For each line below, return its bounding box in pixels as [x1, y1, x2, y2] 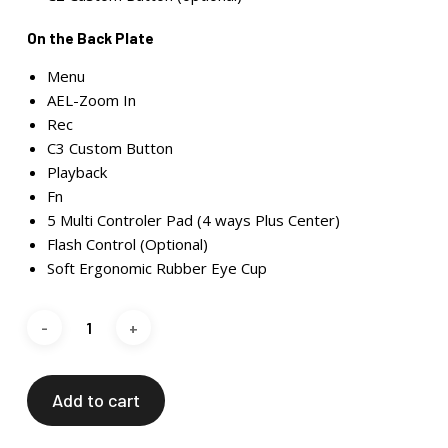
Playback [46, 162, 107, 182]
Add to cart [51, 389, 140, 411]
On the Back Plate [26, 29, 154, 47]
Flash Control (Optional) [46, 234, 208, 254]
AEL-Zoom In [46, 90, 136, 110]
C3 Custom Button [46, 138, 173, 158]
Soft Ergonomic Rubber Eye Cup [46, 258, 267, 278]
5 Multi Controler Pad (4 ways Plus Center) [46, 210, 340, 230]
